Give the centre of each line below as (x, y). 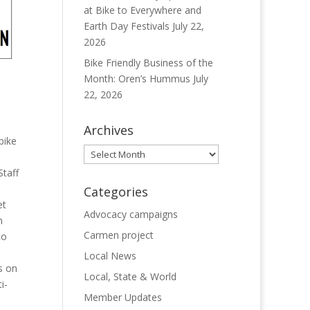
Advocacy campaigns (130, 214)
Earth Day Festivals (126, 26)
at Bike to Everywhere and (142, 10)
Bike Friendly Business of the (148, 63)
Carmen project (118, 235)
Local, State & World (130, 276)
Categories (116, 192)
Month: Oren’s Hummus (137, 79)
